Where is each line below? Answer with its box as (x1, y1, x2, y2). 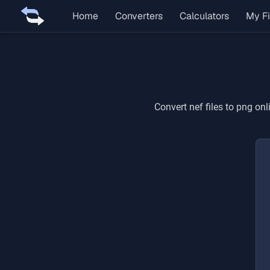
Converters (115, 10, 163, 22)
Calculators (180, 10, 229, 22)
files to (203, 101, 236, 113)
